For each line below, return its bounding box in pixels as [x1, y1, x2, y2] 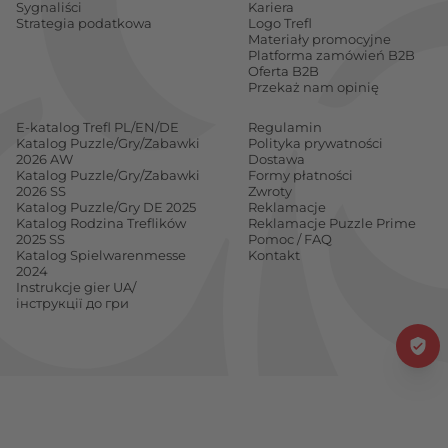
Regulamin [248, 119, 322, 135]
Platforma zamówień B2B [248, 47, 415, 63]
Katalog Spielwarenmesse [16, 247, 186, 263]
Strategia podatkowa [16, 15, 152, 31]
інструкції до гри [16, 295, 129, 311]
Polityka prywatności [248, 135, 383, 151]
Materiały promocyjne [248, 31, 391, 47]
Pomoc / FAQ [248, 231, 332, 247]
